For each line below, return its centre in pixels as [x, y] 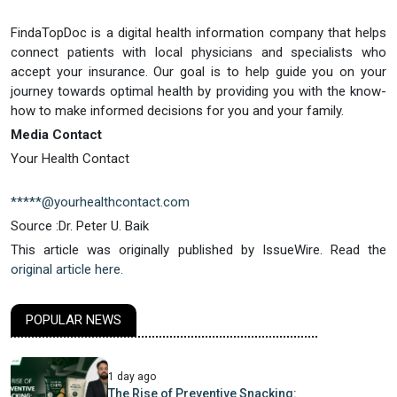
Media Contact [56, 134]
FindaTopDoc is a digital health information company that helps [198, 32]
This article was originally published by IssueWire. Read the [198, 249]
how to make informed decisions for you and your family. [177, 110]
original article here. [67, 269]
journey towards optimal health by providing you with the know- [198, 91]
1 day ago [132, 376]
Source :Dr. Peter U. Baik [80, 226]
